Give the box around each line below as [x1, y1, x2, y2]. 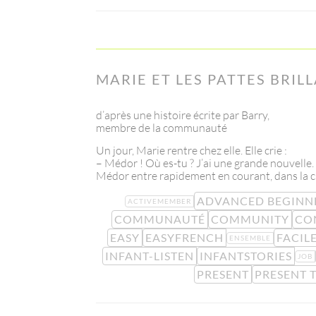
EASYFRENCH [145, 231, 224, 245]
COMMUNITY [210, 212, 289, 226]
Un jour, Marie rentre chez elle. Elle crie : [96, 143, 287, 158]
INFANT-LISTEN [105, 249, 194, 263]
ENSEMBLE [229, 233, 271, 242]
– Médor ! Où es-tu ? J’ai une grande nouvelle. [96, 156, 314, 171]
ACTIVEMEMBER [127, 196, 191, 205]
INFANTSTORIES [200, 249, 292, 263]
